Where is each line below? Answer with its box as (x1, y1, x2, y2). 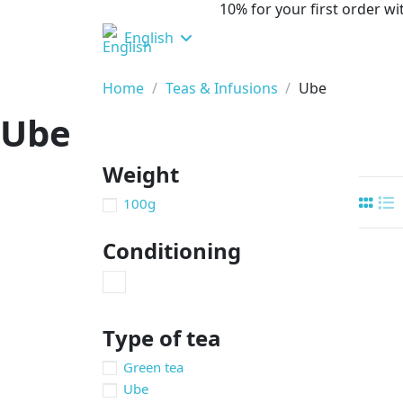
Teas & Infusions (165, 78, 278, 98)
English (121, 28, 177, 49)
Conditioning (103, 235, 241, 265)
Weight (103, 159, 179, 189)
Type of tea (103, 322, 221, 353)
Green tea (123, 357, 184, 376)
